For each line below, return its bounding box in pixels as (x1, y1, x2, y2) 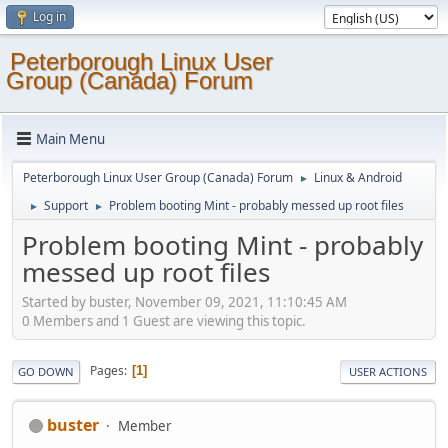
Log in (33, 8, 66, 25)
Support (44, 197, 88, 214)
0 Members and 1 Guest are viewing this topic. (22, 311, 306, 330)
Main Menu (36, 129, 105, 148)
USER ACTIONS (349, 363, 427, 379)
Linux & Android (314, 169, 402, 186)
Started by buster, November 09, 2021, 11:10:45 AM (22, 292, 347, 311)
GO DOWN (18, 363, 74, 379)
